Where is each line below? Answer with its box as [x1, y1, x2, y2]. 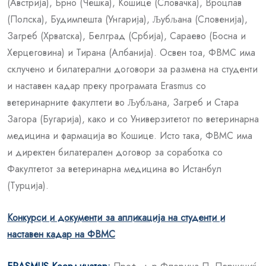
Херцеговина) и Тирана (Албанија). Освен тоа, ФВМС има [7, 45, 255, 59]
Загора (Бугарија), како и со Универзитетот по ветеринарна [7, 112, 259, 126]
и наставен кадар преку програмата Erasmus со [7, 78, 206, 93]
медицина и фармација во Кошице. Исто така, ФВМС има [7, 128, 252, 142]
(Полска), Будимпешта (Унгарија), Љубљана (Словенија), [7, 12, 248, 26]
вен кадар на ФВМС [29, 227, 115, 241]
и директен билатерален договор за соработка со [7, 145, 223, 159]
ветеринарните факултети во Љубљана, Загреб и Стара [7, 95, 239, 109]
